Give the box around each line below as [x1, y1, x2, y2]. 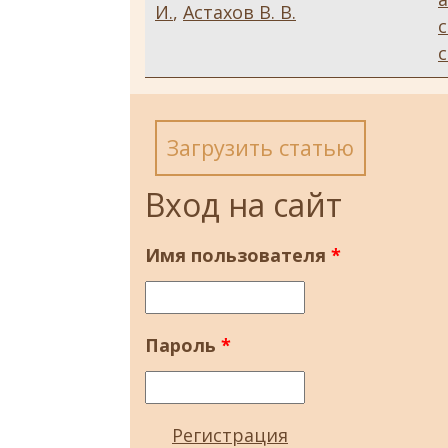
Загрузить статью [167, 133, 354, 163]
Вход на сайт [145, 183, 342, 227]
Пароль [145, 333, 221, 358]
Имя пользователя [145, 243, 331, 268]
